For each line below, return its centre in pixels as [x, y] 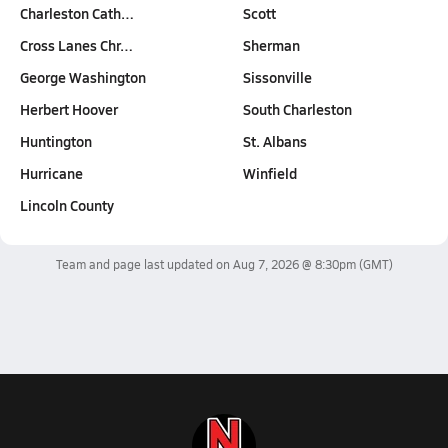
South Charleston [297, 109]
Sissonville [277, 77]
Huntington [56, 141]
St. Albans [274, 141]
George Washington [83, 77]
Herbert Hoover [69, 109]
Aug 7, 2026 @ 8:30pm [294, 264]
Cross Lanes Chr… [76, 45]
